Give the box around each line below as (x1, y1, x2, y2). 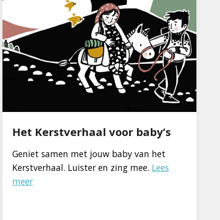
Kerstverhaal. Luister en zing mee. (12, 162, 152, 174)
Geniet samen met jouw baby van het (12, 148, 166, 160)
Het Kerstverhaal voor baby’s (12, 124, 171, 139)
